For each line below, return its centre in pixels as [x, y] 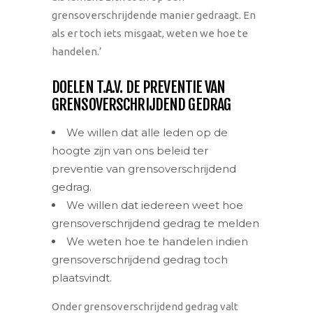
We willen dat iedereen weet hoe [155, 205]
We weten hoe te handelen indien [157, 241]
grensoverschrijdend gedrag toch [140, 260]
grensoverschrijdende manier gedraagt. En [154, 15]
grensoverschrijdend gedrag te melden [155, 223]
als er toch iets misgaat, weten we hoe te [150, 33]
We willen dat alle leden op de [147, 132]
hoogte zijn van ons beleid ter [130, 151]
